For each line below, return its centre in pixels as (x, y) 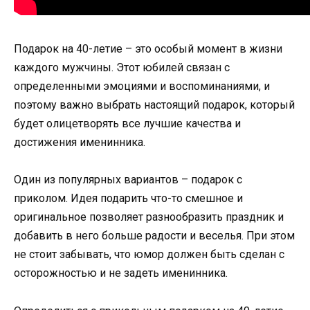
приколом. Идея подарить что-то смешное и (128, 199)
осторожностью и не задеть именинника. (121, 273)
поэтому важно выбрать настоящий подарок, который (154, 105)
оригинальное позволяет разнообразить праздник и (149, 217)
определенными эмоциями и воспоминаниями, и (142, 86)
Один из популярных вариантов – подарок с (128, 180)
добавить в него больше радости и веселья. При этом (154, 236)
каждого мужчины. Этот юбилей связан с (122, 68)
